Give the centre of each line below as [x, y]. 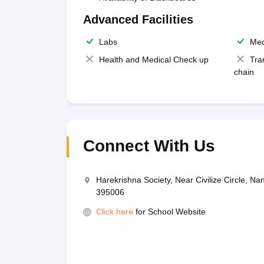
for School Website [170, 212]
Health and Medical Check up [154, 60]
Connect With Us [149, 146]
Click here [114, 212]
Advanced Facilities [138, 19]
